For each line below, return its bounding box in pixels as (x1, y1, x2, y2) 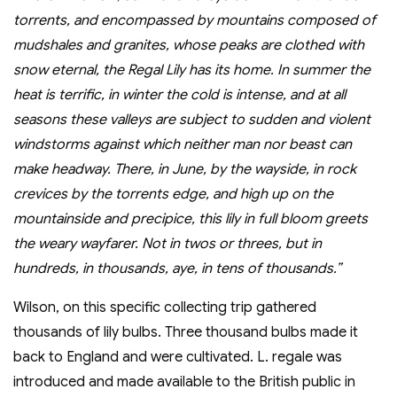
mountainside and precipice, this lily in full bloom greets (13, 210, 368, 229)
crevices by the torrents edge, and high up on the (13, 185, 333, 204)
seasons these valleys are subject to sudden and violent (13, 111, 370, 129)
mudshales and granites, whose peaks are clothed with (13, 36, 364, 55)
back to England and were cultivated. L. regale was (13, 348, 342, 367)
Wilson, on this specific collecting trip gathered (13, 299, 316, 317)
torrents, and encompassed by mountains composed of (13, 12, 376, 30)
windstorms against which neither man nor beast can (13, 136, 352, 154)
